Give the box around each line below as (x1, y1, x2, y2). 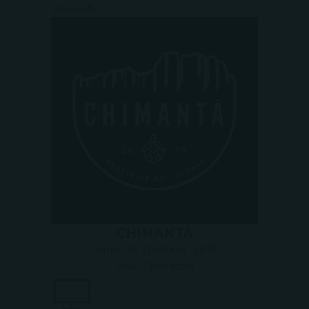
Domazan (144, 259, 194, 274)
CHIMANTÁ (116, 221, 193, 243)
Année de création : (91, 241, 193, 257)
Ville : (115, 259, 144, 274)
